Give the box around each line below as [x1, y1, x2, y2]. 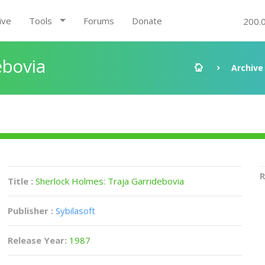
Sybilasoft [56, 205, 96, 216]
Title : [8, 175, 36, 187]
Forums [83, 15, 114, 27]
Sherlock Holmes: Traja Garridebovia [35, 175, 185, 187]
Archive [231, 62, 263, 73]
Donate [131, 15, 162, 27]
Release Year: [8, 234, 70, 246]
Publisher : [8, 205, 54, 216]
